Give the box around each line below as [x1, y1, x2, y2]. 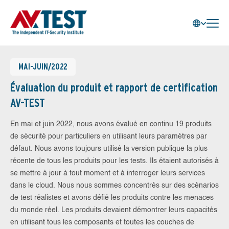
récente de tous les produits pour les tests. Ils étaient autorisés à [10, 157, 219, 165]
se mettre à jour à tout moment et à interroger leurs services [10, 170, 205, 177]
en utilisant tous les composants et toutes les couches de [10, 219, 194, 226]
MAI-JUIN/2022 [18, 62, 67, 72]
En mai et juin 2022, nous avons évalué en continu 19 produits [10, 121, 212, 128]
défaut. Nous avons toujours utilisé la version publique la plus [10, 145, 208, 152]
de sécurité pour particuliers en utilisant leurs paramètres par [10, 133, 207, 140]
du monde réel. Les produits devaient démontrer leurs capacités [10, 207, 217, 214]
